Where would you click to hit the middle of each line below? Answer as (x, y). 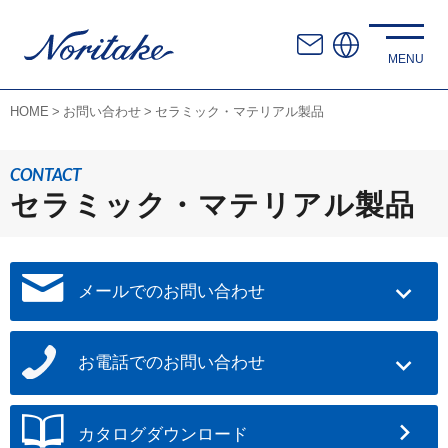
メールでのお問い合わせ (171, 291)
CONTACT (45, 174)
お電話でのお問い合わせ (171, 362)
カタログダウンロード (163, 434)
